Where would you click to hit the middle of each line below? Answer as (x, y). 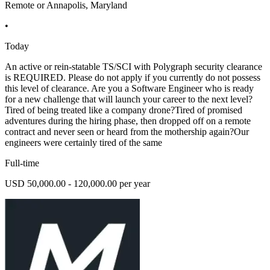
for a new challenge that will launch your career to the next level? (129, 99)
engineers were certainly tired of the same (83, 142)
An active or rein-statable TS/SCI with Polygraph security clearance (133, 66)
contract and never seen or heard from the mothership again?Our (127, 131)
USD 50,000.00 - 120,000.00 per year (77, 183)
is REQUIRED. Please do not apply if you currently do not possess (133, 77)
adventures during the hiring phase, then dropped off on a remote (128, 121)
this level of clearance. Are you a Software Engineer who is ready (129, 88)
